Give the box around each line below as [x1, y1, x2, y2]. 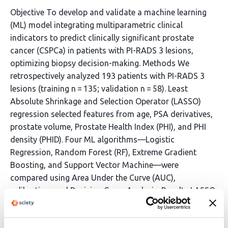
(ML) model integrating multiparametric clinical [10, 20, 183, 30]
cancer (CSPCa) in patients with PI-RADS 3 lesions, [10, 46, 193, 55]
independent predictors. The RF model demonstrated [10, 211, 206, 220]
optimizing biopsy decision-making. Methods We [10, 59, 189, 68]
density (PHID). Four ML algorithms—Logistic [10, 135, 175, 144]
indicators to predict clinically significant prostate [10, 33, 194, 42]
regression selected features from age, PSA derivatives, [10, 109, 213, 119]
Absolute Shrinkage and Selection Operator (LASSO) [10, 97, 201, 106]
